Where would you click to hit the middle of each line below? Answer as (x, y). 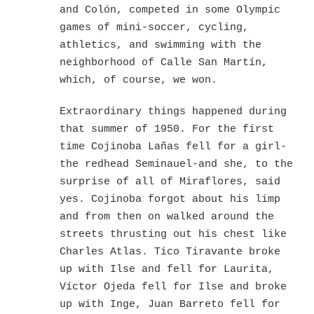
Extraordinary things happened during (173, 111)
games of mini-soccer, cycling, (154, 27)
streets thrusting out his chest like (173, 234)
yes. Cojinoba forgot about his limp (170, 199)
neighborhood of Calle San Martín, (164, 62)
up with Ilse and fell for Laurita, (167, 269)
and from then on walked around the (167, 217)
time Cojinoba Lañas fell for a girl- (173, 146)
